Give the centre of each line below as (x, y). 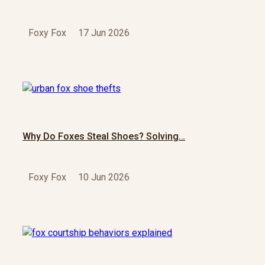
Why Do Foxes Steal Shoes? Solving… (104, 136)
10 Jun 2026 (104, 177)
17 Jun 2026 (104, 33)
